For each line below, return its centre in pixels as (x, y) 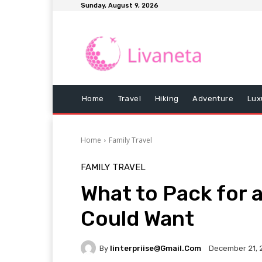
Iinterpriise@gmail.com (156, 248)
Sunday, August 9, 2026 (120, 6)
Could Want (137, 219)
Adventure (213, 99)
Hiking (167, 99)
